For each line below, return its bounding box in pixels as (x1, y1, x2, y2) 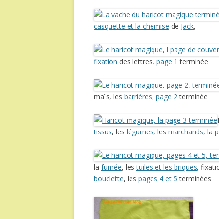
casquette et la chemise (94, 22, 169, 31)
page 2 (156, 92, 177, 101)
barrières (124, 92, 152, 101)
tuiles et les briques (136, 162, 197, 172)
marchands (168, 127, 203, 136)
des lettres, (117, 57, 156, 66)
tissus (94, 127, 112, 136)
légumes (127, 127, 153, 136)
